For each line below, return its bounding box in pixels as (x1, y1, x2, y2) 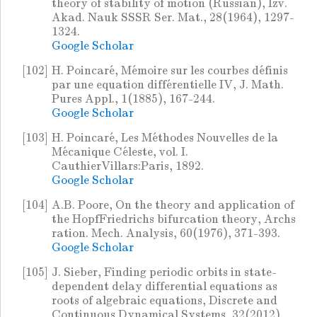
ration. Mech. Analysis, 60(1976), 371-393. (52, 226, 280, 241)
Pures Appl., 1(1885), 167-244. (52, 92, 215, 106)
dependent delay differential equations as (52, 279, 277, 294)
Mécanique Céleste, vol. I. (52, 145, 188, 159)
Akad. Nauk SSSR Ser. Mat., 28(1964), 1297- (52, 11, 294, 25)
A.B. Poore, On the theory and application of (52, 198, 294, 212)
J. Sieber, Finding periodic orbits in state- (52, 265, 277, 279)
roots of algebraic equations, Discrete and (52, 294, 277, 308)
